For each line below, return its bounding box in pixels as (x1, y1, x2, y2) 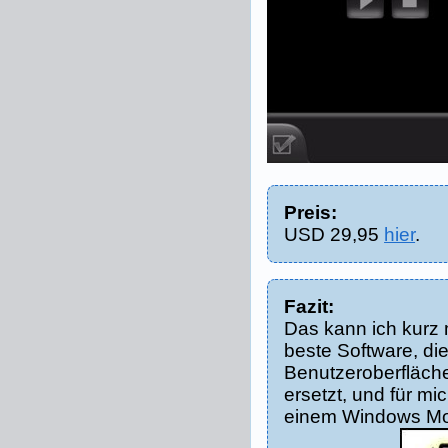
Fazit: (284, 296, 335, 317)
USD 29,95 (284, 224, 385, 245)
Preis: (284, 202, 338, 223)
